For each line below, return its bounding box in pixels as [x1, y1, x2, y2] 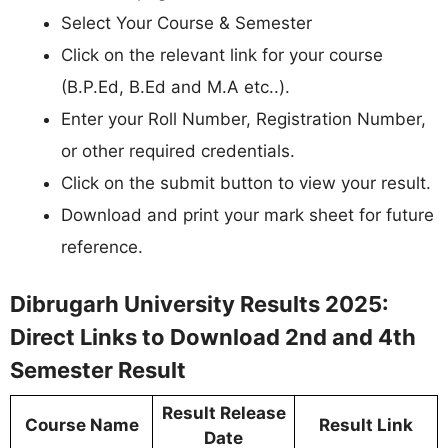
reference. [61, 236, 143, 257]
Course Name [24, 415, 139, 436]
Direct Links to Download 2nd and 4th [10, 324, 416, 351]
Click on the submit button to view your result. [61, 172, 431, 193]
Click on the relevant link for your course [61, 44, 383, 65]
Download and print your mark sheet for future [61, 204, 434, 225]
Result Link [319, 415, 413, 436]
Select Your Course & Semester [61, 12, 312, 33]
